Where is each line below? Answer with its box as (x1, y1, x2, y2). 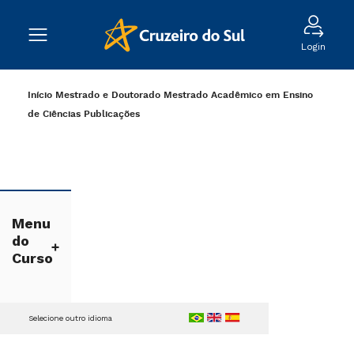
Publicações (84, 108, 140, 120)
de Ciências (28, 108, 81, 120)
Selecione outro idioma (28, 314, 112, 322)
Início (28, 89, 52, 101)
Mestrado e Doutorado (55, 89, 160, 101)
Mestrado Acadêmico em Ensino (164, 89, 313, 101)
